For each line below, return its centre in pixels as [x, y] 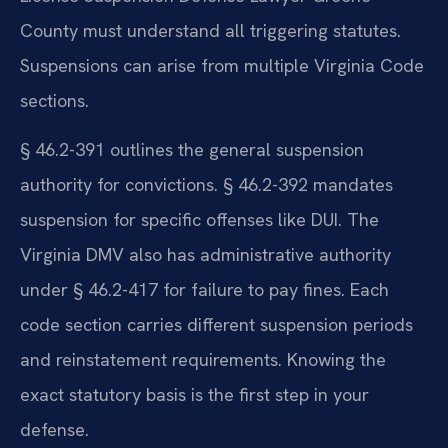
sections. [54, 100]
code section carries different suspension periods [216, 325]
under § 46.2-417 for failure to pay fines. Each [204, 290]
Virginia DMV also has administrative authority [205, 255]
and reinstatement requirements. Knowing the [203, 360]
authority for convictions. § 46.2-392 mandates [206, 185]
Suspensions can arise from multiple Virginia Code [222, 65]
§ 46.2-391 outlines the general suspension [192, 150]
